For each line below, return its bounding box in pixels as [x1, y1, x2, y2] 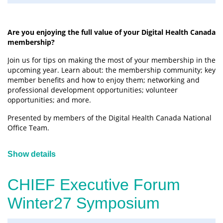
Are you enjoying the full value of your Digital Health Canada [7, 27, 216, 37]
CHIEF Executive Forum [7, 175, 180, 194]
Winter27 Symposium [7, 194, 160, 212]
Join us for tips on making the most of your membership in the [7, 55, 216, 65]
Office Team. [7, 122, 49, 132]
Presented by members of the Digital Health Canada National [7, 112, 212, 122]
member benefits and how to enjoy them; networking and [7, 75, 200, 85]
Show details [7, 149, 56, 158]
